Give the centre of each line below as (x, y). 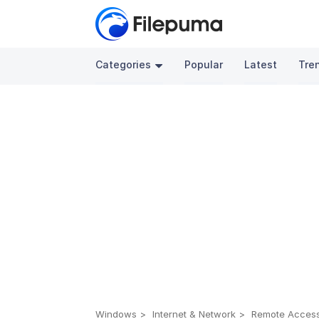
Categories (124, 64)
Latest (261, 64)
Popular (204, 64)
